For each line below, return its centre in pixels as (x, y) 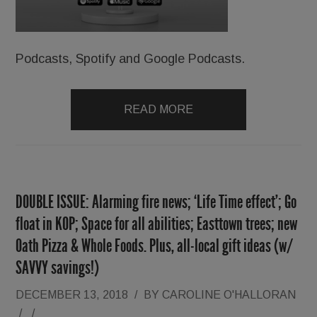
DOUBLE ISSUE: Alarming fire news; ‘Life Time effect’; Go (156, 202)
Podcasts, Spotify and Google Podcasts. (132, 59)
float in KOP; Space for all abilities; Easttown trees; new (157, 224)
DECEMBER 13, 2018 (72, 295)
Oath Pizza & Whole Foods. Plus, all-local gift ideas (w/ (155, 246)
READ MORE (158, 109)
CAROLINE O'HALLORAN (229, 295)
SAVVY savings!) (58, 268)
